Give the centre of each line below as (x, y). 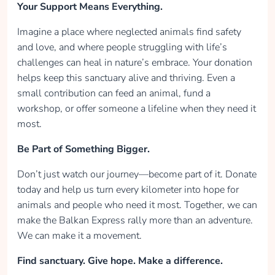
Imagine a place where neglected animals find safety (129, 32)
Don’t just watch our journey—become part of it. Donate (137, 174)
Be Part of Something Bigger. (83, 149)
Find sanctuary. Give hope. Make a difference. (120, 261)
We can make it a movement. (79, 235)
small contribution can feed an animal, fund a (114, 93)
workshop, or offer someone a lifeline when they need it (137, 108)
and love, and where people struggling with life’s (122, 47)
